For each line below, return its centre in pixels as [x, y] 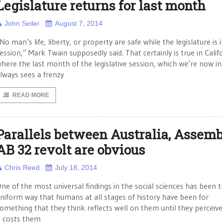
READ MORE [31, 95]
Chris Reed [22, 167]
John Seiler [22, 23]
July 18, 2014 [76, 167]
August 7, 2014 [79, 23]
